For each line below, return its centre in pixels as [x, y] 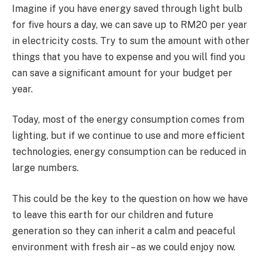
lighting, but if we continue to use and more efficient [128, 136]
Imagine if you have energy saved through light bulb [127, 8]
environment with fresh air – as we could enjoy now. [124, 247]
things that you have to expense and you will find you [128, 57]
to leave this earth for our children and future [113, 215]
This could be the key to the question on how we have [130, 198]
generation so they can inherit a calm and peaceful [124, 231]
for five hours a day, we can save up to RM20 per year [130, 24]
